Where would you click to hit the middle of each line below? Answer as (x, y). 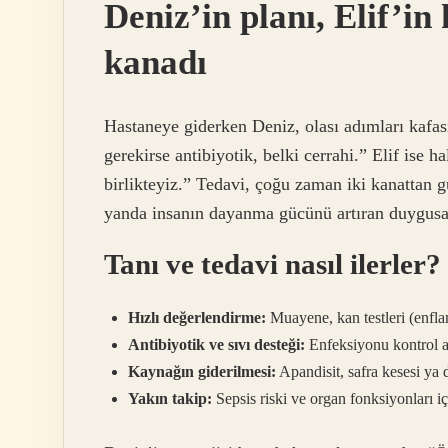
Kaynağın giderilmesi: (202, 372)
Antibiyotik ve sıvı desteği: (216, 345)
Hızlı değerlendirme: (197, 318)
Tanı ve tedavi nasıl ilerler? (272, 264)
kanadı (155, 62)
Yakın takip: (170, 399)
